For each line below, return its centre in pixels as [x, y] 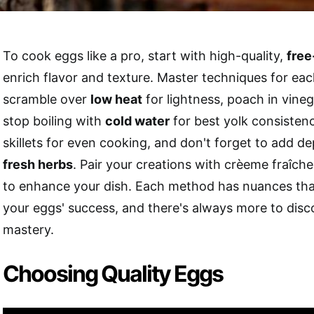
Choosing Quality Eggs [113, 273]
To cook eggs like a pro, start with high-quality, [145, 55]
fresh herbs [38, 164]
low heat [116, 99]
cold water [137, 121]
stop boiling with [54, 121]
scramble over [47, 99]
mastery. [28, 229]
